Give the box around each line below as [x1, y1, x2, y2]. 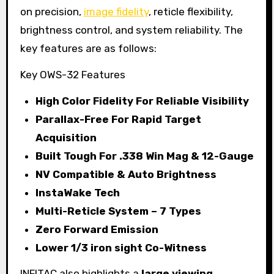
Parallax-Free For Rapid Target [35, 113, 202, 125]
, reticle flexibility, [148, 5, 233, 18]
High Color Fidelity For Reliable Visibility [35, 94, 250, 107]
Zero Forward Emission [35, 223, 159, 235]
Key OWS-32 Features [20, 68, 125, 81]
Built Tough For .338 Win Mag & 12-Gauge [35, 149, 254, 162]
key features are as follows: [20, 42, 157, 54]
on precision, [20, 5, 84, 18]
